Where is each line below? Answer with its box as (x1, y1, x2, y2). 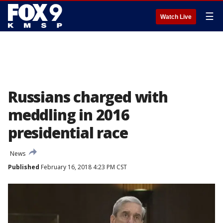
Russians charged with (8, 87, 168, 107)
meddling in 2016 (8, 105, 129, 125)
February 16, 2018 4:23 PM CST (39, 163, 127, 171)
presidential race (8, 122, 128, 143)
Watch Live (160, 13, 192, 20)
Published (8, 163, 39, 171)
